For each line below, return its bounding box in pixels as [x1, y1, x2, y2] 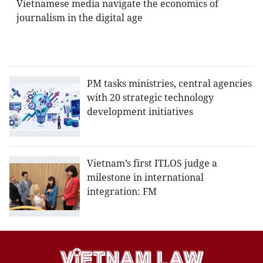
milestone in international [87, 171, 204, 184]
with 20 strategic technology [87, 91, 214, 104]
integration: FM [87, 185, 157, 198]
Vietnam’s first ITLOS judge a [87, 157, 217, 170]
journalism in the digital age [16, 11, 143, 25]
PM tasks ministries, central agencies [87, 77, 252, 90]
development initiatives [87, 105, 193, 119]
